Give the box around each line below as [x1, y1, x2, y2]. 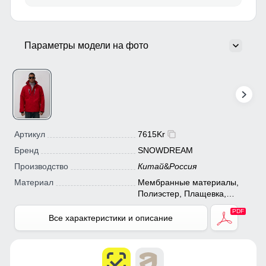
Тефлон [137, 200, 169, 210]
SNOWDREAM [137, 145, 193, 156]
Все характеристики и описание [49, 213, 173, 223]
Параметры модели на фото [24, 40, 148, 50]
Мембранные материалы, [137, 178, 239, 188]
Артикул [14, 129, 45, 140]
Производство [14, 161, 68, 172]
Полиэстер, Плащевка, [137, 189, 226, 199]
